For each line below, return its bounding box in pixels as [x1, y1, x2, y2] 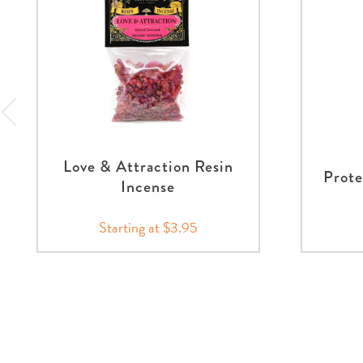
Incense [121, 175, 176, 199]
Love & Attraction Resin [62, 155, 233, 179]
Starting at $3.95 [98, 216, 198, 239]
